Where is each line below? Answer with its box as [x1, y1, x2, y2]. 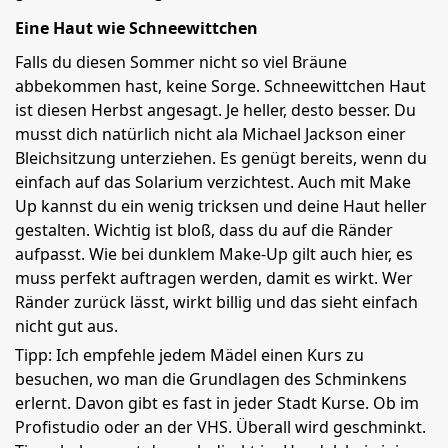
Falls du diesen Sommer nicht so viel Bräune [15, 51, 347, 73]
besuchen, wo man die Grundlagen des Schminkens [15, 368, 407, 390]
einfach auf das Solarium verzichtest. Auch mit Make [15, 171, 411, 193]
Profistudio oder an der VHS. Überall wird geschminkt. [15, 416, 426, 438]
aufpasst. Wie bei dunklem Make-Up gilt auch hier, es [15, 243, 413, 265]
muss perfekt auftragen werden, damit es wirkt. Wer [15, 267, 413, 289]
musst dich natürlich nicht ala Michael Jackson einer [15, 123, 406, 145]
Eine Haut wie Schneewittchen [15, 17, 258, 39]
